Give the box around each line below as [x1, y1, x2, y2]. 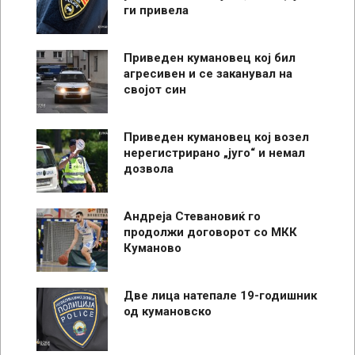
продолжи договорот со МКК [124, 224, 297, 239]
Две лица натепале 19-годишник [124, 288, 317, 303]
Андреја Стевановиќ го [124, 208, 261, 223]
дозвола [124, 161, 174, 176]
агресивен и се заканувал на [124, 66, 292, 81]
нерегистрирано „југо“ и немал [124, 145, 305, 160]
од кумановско [124, 303, 212, 319]
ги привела [124, 2, 189, 17]
